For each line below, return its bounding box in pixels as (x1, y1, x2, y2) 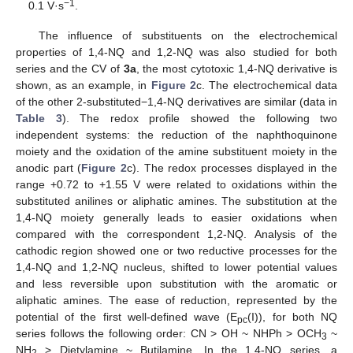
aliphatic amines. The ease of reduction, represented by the (16, 293, 337, 307)
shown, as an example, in (16, 78, 151, 91)
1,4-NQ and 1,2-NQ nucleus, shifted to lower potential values (16, 260, 337, 273)
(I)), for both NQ (247, 310, 338, 323)
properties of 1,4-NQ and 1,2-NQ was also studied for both (16, 45, 337, 58)
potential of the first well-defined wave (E (16, 310, 238, 323)
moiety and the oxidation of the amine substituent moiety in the (16, 144, 337, 158)
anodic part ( (16, 161, 82, 174)
